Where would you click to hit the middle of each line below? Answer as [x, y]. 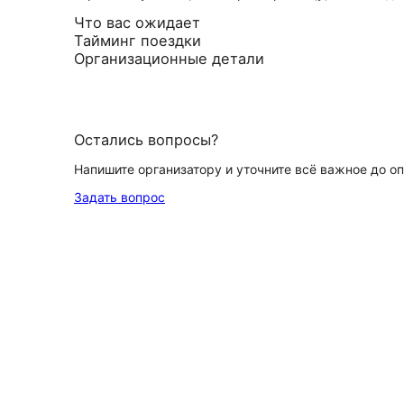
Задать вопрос [119, 197]
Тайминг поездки [138, 41]
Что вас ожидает [137, 23]
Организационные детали [169, 59]
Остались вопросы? [146, 140]
